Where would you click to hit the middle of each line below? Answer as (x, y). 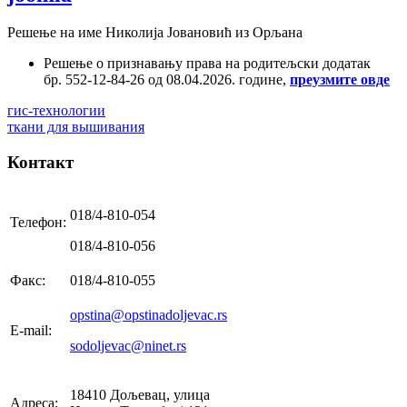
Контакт (40, 163)
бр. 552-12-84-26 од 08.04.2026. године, (167, 80)
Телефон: (38, 222)
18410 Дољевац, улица (140, 394)
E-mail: (31, 330)
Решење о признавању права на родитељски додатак (207, 64)
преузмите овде (340, 80)
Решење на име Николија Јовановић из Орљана (155, 33)
